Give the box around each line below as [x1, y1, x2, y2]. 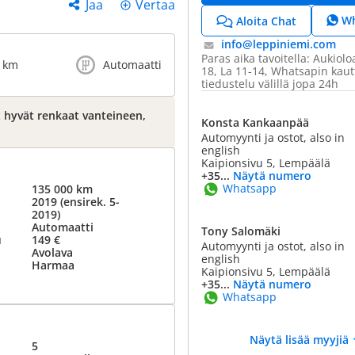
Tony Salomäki [201, 223, 281, 239]
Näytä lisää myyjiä [249, 332, 349, 347]
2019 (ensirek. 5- [31, 194, 120, 209]
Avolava [31, 245, 73, 260]
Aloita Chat [235, 13, 296, 29]
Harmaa [31, 258, 74, 273]
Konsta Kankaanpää [201, 115, 309, 130]
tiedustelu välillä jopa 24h [201, 76, 338, 91]
